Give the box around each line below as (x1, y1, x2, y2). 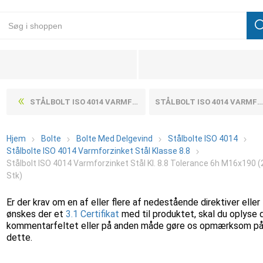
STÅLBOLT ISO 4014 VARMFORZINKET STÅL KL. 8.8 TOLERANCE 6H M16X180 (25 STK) (30, 97, 133, 106)
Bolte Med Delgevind (76, 134, 153, 143)
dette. (6, 232, 33, 243)
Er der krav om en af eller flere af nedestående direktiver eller (6, 197, 261, 208)
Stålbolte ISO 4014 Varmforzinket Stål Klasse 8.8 (6, 146, 191, 156)
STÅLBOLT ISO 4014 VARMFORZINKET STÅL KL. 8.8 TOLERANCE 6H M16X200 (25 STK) (154, 97, 257, 106)
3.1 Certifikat (66, 208, 120, 220)
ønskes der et (6, 208, 66, 220)
